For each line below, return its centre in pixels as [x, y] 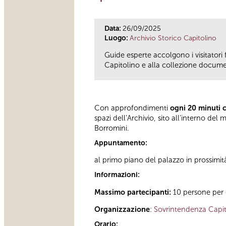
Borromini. [112, 128]
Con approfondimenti [132, 108]
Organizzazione [122, 210]
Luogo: [117, 38]
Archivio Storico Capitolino [173, 38]
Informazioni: [118, 175]
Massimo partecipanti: [133, 192]
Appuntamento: [122, 143]
